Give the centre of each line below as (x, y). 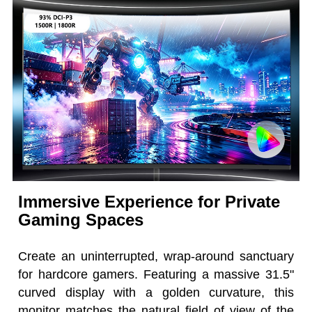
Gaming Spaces (81, 219)
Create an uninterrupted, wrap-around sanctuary (156, 256)
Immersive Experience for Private (149, 201)
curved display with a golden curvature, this (156, 292)
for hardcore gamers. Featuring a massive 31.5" (156, 274)
